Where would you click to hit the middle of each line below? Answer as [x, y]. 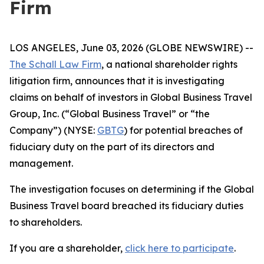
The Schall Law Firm [55, 64]
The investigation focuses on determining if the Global [132, 189]
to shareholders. [46, 222]
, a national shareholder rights [169, 64]
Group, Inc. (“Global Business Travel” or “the [110, 114]
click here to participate [179, 248]
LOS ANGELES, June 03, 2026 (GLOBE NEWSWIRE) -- [131, 48]
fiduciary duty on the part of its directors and [112, 147]
